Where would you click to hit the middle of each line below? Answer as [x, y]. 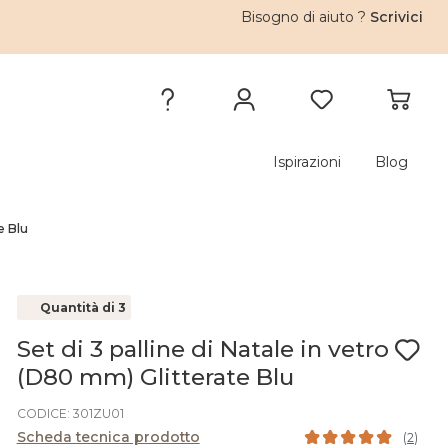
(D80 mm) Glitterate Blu [155, 377]
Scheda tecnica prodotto [108, 437]
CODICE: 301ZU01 [70, 413]
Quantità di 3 [82, 307]
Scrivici [397, 17]
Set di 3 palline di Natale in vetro [202, 349]
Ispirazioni [306, 162]
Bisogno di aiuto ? [306, 17]
